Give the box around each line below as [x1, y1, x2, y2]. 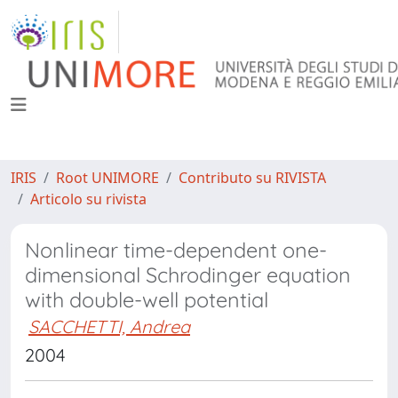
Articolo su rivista [30, 189, 147, 209]
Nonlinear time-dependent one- [25, 237, 327, 263]
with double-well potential [25, 287, 268, 313]
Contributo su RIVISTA [179, 168, 326, 187]
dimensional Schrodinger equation [25, 262, 351, 288]
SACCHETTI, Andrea [28, 315, 190, 338]
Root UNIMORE [56, 168, 159, 187]
